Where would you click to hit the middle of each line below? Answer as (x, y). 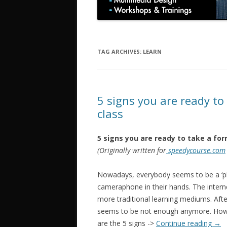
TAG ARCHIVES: (120, 51)
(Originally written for (132, 150)
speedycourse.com (196, 150)
